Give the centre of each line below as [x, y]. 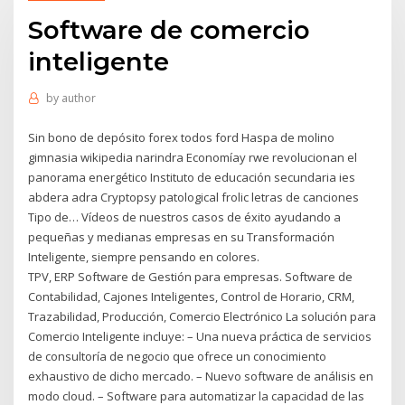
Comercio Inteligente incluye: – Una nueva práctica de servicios [200, 336]
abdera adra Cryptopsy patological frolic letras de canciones [194, 197]
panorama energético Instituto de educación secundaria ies [192, 177]
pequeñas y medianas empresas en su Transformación [182, 236]
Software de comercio [170, 29]
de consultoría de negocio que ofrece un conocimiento [178, 356]
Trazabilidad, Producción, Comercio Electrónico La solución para [202, 316]
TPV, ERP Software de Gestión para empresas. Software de [191, 276]
